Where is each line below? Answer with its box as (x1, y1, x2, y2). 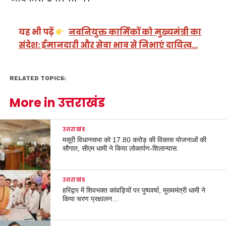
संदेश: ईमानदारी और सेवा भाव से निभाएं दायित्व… (19, 39, 198, 51)
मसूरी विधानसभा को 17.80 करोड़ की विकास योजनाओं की (63, 135, 207, 144)
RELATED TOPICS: (9, 75, 66, 82)
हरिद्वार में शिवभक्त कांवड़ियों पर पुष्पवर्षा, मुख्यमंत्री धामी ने (63, 186, 206, 194)
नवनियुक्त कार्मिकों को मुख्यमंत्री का (69, 26, 202, 38)
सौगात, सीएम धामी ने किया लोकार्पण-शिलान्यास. (63, 144, 179, 152)
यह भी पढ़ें (19, 26, 56, 38)
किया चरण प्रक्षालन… (63, 194, 120, 203)
